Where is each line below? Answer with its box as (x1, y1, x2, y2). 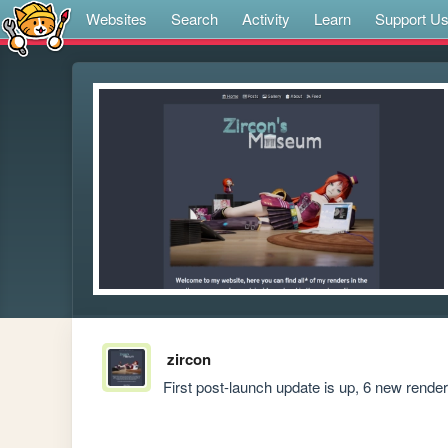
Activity (242, 8, 290, 29)
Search (171, 8, 218, 29)
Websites (86, 8, 147, 29)
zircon (166, 348, 211, 371)
